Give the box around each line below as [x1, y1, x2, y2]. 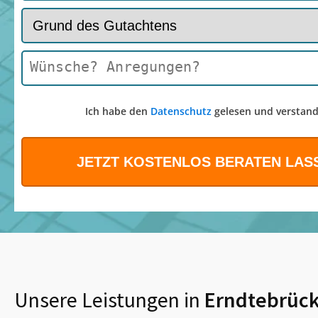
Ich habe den [84, 104, 150, 119]
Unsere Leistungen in [14, 286, 200, 314]
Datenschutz [150, 104, 212, 119]
